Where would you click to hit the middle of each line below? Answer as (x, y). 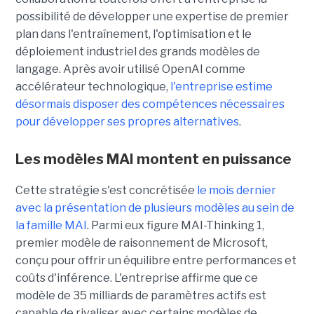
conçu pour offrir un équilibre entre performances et (156, 261)
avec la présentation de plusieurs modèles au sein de (155, 208)
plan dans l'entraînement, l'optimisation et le (133, 34)
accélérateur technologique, (93, 87)
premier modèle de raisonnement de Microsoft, (141, 243)
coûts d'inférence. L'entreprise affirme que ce (136, 278)
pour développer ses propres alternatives (127, 122)
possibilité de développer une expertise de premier (152, 17)
